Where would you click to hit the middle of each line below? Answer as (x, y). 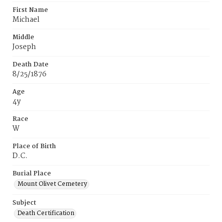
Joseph (24, 47)
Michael (26, 20)
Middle (23, 37)
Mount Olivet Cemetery (52, 184)
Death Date (30, 65)
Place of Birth (34, 146)
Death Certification (46, 213)
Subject (24, 203)
